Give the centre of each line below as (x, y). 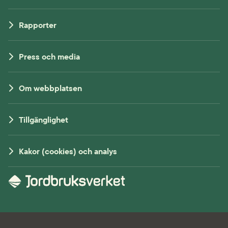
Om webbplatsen (51, 88)
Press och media (50, 56)
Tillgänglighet (44, 119)
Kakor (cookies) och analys (68, 151)
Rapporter (38, 25)
